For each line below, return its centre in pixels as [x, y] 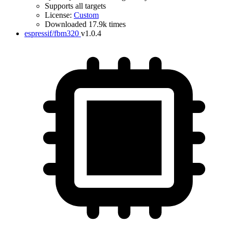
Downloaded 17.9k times [85, 24]
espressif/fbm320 [52, 33]
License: [59, 15]
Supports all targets [75, 6]
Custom [86, 15]
